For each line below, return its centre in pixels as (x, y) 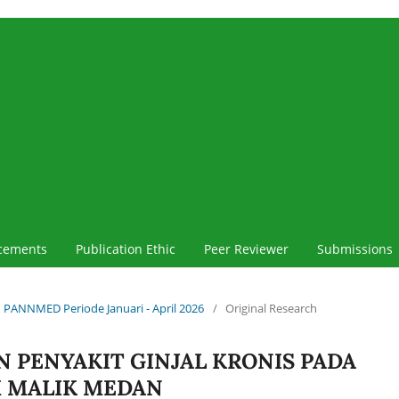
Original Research (271, 308)
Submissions (355, 248)
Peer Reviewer (246, 248)
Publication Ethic (126, 248)
